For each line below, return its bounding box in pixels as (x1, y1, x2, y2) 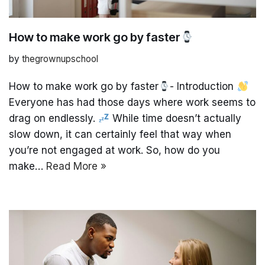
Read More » (46, 160, 106, 173)
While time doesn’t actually (109, 112, 242, 125)
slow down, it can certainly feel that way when (9, 128, 231, 141)
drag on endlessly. (9, 112, 98, 125)
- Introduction (170, 80, 237, 93)
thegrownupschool (22, 53, 98, 65)
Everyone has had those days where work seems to (9, 96, 256, 109)
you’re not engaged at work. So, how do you (9, 144, 220, 157)
